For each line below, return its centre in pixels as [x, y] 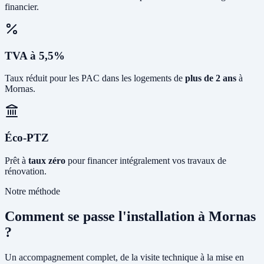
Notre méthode [32, 191]
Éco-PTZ [27, 138]
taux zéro [47, 160]
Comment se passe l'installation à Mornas [130, 216]
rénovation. [26, 171]
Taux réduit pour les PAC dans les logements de [95, 78]
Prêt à [16, 160]
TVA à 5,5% [35, 55]
